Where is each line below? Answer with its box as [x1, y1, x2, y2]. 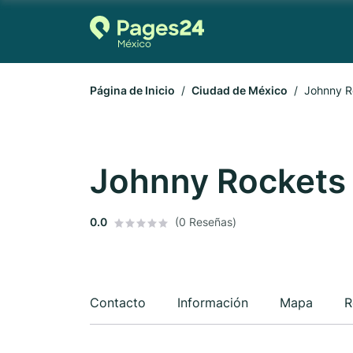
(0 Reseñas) [175, 215, 236, 229]
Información [177, 295, 248, 310]
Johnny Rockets [90, 161, 346, 201]
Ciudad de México [191, 84, 288, 97]
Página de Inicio [90, 84, 175, 97]
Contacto [90, 295, 146, 310]
